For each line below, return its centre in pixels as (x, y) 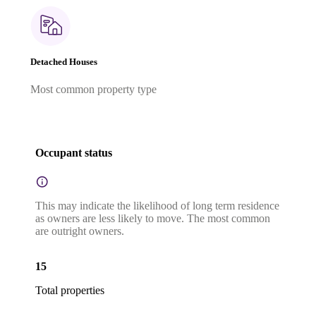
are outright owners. (80, 231)
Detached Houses (64, 61)
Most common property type (93, 90)
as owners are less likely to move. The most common (153, 218)
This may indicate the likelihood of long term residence (157, 205)
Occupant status (74, 153)
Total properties (70, 290)
